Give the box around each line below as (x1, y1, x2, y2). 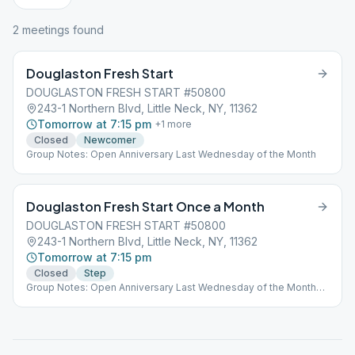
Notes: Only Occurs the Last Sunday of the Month (26, 294, 255, 306)
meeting (19, 23, 64, 36)
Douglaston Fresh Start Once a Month (26, 198, 265, 215)
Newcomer (84, 134, 136, 146)
